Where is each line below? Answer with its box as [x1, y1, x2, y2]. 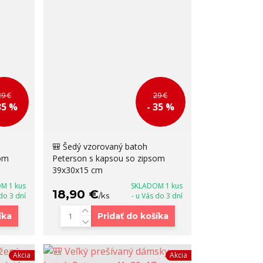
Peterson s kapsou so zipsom [52, 153, 166, 164]
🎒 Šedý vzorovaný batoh [52, 141, 148, 153]
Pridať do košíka [97, 211, 168, 222]
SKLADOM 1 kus [130, 181, 183, 191]
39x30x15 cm [52, 164, 103, 176]
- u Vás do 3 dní [131, 191, 183, 201]
